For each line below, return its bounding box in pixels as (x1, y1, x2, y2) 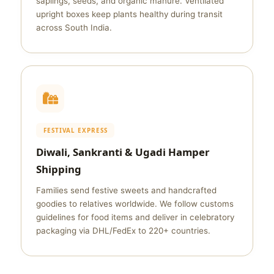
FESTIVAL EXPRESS (43, 126, 108, 135)
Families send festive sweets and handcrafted (36, 185, 217, 195)
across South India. (36, 23, 112, 32)
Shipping (36, 162, 81, 176)
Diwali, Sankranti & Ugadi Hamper (36, 145, 210, 159)
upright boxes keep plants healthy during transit (36, 9, 223, 19)
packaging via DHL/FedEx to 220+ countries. (36, 226, 210, 235)
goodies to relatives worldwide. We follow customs (36, 199, 234, 209)
